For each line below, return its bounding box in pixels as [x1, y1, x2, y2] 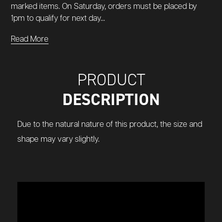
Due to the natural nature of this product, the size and [17, 120, 202, 129]
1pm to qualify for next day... [11, 14, 105, 23]
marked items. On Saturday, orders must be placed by [11, 2, 197, 11]
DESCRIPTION [62, 88, 160, 110]
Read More [11, 35, 49, 44]
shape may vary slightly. [17, 135, 100, 144]
